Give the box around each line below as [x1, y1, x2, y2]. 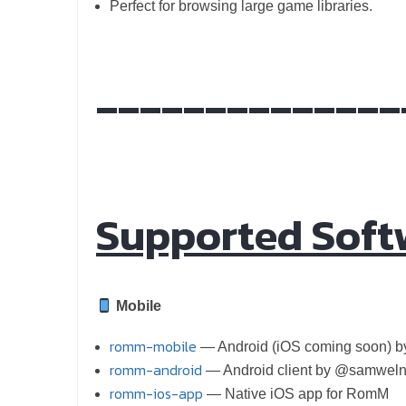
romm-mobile [110, 335, 197, 358]
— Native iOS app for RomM [203, 386, 389, 402]
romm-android [110, 359, 202, 382]
